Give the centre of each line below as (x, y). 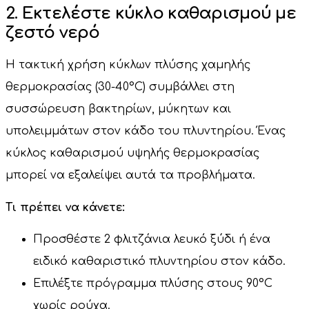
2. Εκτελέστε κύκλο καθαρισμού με (151, 14)
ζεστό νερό (52, 33)
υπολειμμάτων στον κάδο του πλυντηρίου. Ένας (146, 131)
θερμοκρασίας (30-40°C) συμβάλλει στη (120, 87)
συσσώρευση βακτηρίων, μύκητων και (118, 109)
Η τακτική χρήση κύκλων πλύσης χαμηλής (128, 65)
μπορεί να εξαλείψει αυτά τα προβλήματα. (130, 176)
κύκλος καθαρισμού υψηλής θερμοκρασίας (132, 153)
